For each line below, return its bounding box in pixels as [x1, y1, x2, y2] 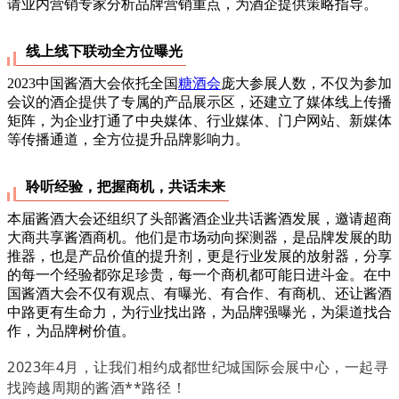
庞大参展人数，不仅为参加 [221, 75, 392, 91]
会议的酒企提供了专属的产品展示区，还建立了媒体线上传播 [7, 94, 392, 110]
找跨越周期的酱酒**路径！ [7, 377, 187, 397]
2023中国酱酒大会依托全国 [7, 75, 178, 91]
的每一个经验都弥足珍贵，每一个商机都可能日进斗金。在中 [7, 266, 392, 282]
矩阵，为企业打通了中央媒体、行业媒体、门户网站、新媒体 [7, 112, 392, 128]
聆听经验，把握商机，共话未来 [26, 178, 225, 194]
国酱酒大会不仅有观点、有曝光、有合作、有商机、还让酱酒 [7, 285, 392, 301]
